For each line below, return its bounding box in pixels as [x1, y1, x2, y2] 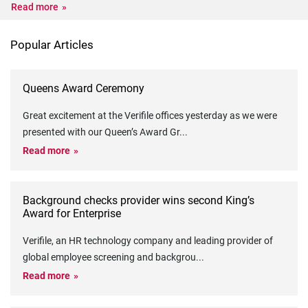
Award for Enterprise [23, 207, 121, 220]
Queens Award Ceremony [23, 82, 144, 95]
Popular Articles [10, 38, 93, 52]
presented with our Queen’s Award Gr [23, 126, 179, 137]
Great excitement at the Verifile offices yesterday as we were [23, 110, 277, 121]
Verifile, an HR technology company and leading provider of [23, 235, 273, 246]
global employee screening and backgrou [23, 252, 196, 263]
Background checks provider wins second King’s [23, 194, 254, 207]
